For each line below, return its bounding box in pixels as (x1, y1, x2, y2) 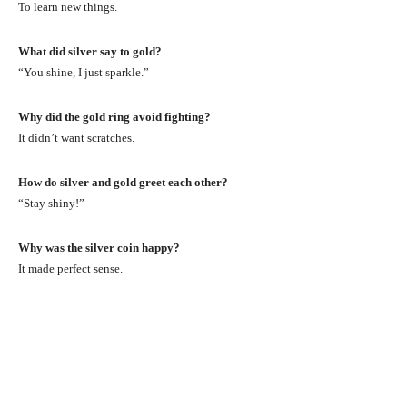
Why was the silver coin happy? (18, 240, 180, 254)
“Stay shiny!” (18, 195, 84, 210)
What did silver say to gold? (18, 44, 162, 58)
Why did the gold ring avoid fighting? (18, 109, 211, 124)
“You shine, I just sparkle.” (18, 65, 149, 79)
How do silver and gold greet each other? (18, 174, 228, 189)
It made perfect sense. (18, 261, 123, 275)
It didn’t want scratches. (18, 130, 134, 144)
